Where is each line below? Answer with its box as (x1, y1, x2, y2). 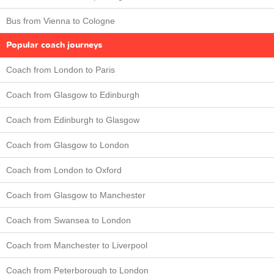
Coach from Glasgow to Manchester (6, 190, 146, 200)
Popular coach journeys (6, 39, 102, 51)
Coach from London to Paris (6, 64, 115, 75)
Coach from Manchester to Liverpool (6, 240, 147, 250)
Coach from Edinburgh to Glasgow (6, 114, 139, 125)
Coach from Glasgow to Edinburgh (6, 89, 139, 100)
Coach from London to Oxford (6, 165, 122, 175)
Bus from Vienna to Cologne (6, 15, 115, 26)
